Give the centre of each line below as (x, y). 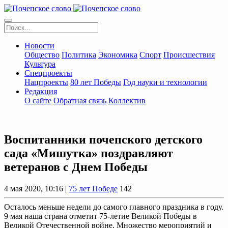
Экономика (118, 55)
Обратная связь (80, 101)
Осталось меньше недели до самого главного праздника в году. (114, 207)
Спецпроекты (48, 73)
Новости (39, 46)
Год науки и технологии (165, 82)
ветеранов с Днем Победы (76, 167)
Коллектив (127, 101)
